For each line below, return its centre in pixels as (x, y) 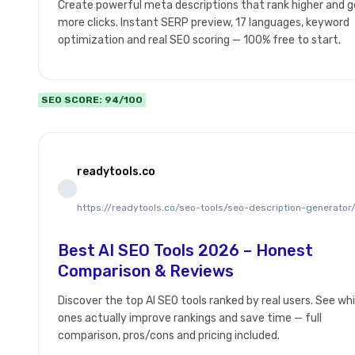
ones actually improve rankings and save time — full (190, 319)
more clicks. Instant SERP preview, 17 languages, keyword (204, 23)
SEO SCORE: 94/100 (92, 100)
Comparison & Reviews (146, 271)
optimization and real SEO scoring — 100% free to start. (199, 40)
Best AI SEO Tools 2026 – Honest (185, 251)
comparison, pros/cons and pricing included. (169, 336)
